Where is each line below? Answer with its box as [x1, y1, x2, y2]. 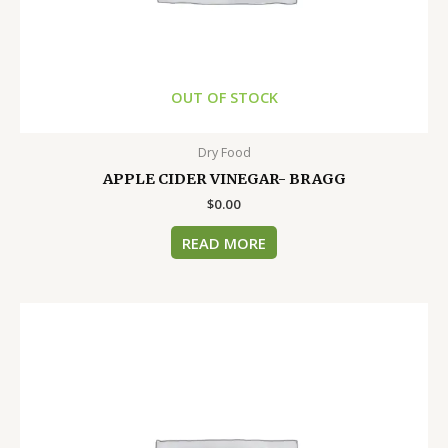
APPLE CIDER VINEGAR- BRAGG [102, 170, 346, 189]
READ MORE [182, 232, 266, 253]
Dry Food [197, 144, 251, 162]
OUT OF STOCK [170, 86, 278, 107]
